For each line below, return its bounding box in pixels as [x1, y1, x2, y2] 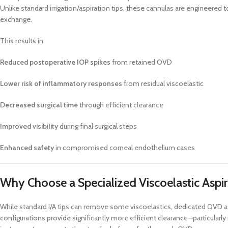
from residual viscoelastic [122, 79, 204, 89]
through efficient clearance [78, 100, 163, 110]
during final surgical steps [58, 122, 137, 131]
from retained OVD [110, 58, 172, 67]
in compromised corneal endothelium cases [54, 143, 195, 153]
